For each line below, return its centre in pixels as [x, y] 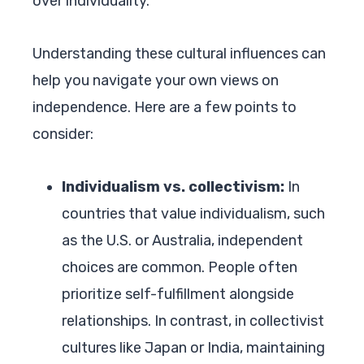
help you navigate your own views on [156, 80]
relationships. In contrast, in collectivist [193, 321]
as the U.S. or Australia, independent [182, 240]
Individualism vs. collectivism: [173, 186]
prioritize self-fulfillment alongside [178, 294]
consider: [63, 134]
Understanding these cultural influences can [179, 53]
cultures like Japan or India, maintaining [193, 347]
